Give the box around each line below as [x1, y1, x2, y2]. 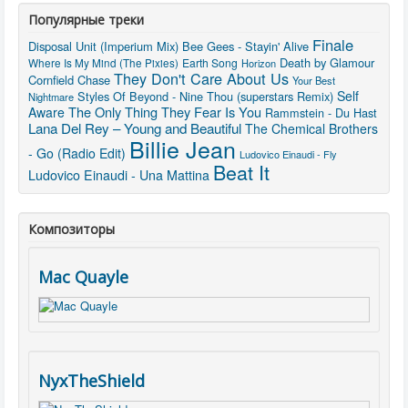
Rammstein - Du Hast [265, 104, 377, 121]
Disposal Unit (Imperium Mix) [28, 37, 178, 55]
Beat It [213, 158, 270, 186]
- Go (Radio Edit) [28, 144, 126, 162]
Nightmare [28, 89, 74, 104]
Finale [312, 34, 353, 56]
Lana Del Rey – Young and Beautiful [28, 118, 241, 138]
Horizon [241, 56, 276, 70]
